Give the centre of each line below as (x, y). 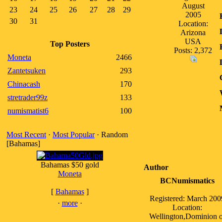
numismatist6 (28, 111)
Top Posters (70, 44)
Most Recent (26, 135)
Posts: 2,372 (193, 50)
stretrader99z (28, 97)
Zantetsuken (27, 71)
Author (156, 167)
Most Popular (74, 135)
